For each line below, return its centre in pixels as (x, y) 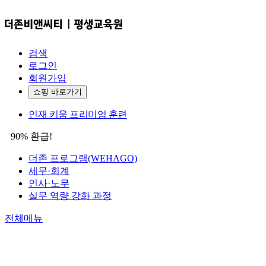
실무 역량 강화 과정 (70, 195)
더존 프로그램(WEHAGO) (83, 158)
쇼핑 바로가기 (58, 91)
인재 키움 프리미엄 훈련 (78, 114)
